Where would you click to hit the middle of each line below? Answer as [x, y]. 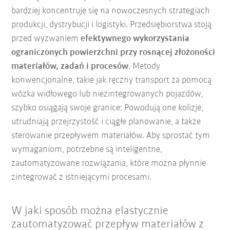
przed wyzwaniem [46, 39]
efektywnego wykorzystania [135, 39]
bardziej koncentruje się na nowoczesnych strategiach [111, 11]
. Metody [145, 66]
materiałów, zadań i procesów [70, 66]
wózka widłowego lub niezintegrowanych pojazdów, [107, 94]
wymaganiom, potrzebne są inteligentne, [87, 149]
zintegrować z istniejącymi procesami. [82, 177]
